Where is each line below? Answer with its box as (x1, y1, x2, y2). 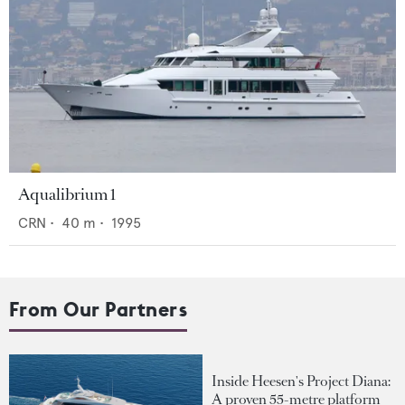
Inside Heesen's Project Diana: (212, 372, 391, 391)
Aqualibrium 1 (18, 184, 116, 206)
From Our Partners (9, 297, 188, 323)
